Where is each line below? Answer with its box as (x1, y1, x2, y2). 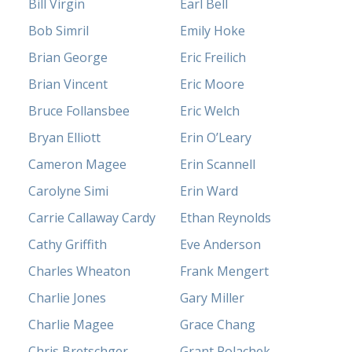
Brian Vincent (28, 75, 108, 93)
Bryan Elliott (28, 128, 101, 146)
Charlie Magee (28, 315, 115, 333)
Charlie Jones (28, 288, 107, 306)
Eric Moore (180, 75, 244, 93)
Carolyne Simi (28, 181, 109, 200)
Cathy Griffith (28, 235, 108, 253)
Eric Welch (180, 101, 240, 119)
